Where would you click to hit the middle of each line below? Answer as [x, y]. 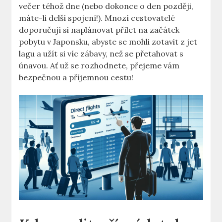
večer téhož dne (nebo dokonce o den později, [106, 6]
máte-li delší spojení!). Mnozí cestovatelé [97, 18]
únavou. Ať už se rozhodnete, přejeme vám [99, 66]
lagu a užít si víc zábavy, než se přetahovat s [101, 54]
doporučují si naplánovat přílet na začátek [99, 30]
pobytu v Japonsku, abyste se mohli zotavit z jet [108, 42]
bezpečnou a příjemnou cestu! [76, 78]
